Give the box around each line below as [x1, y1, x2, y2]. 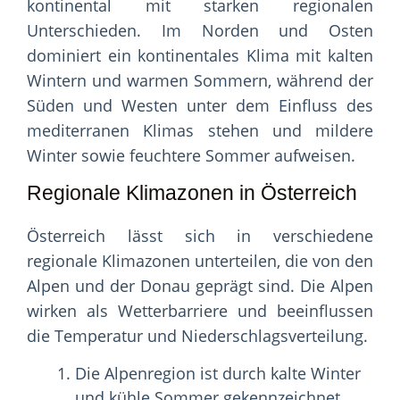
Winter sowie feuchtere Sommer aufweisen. [27, 145, 355, 167]
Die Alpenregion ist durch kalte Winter [75, 362, 361, 385]
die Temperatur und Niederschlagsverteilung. [27, 325, 368, 347]
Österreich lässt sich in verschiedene [27, 225, 373, 247]
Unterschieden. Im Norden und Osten [27, 20, 373, 42]
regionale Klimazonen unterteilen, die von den [27, 250, 373, 272]
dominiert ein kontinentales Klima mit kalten [27, 45, 373, 67]
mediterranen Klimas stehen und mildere [27, 120, 373, 142]
